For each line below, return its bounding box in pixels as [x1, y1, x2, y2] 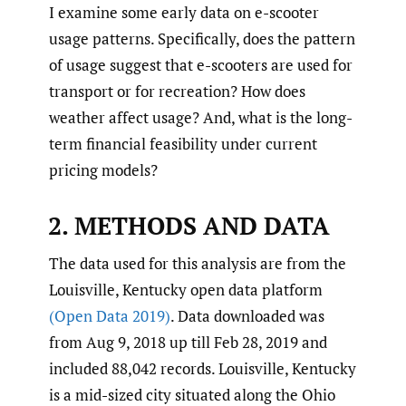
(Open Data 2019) [49, 304, 170, 326]
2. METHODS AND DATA [47, 208, 330, 242]
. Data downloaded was [170, 304, 324, 326]
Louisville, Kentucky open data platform [49, 278, 323, 300]
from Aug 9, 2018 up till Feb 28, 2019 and [49, 331, 327, 353]
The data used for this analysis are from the [49, 252, 346, 274]
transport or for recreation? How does [49, 80, 305, 101]
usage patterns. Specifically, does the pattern [49, 27, 355, 49]
